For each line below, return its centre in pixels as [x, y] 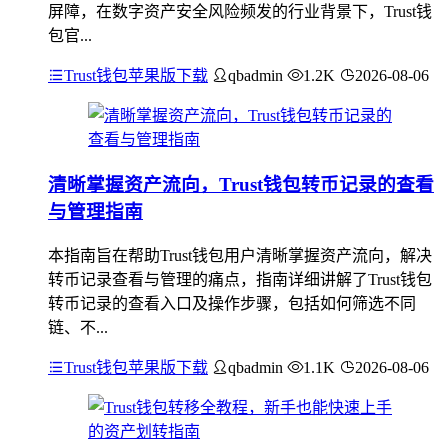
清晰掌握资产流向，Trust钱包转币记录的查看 [241, 184]
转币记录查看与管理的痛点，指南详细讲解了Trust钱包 [240, 279]
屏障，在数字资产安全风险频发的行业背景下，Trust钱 [240, 12]
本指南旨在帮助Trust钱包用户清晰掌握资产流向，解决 [240, 255]
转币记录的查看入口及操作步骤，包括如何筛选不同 [232, 303]
